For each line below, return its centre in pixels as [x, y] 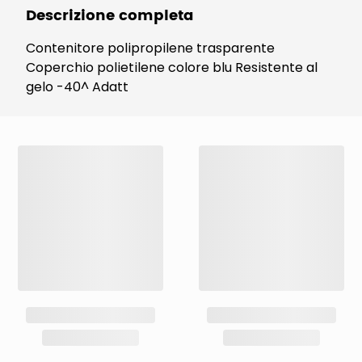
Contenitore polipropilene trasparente [150, 48]
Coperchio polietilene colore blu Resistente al [172, 67]
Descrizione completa [110, 16]
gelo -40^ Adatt [77, 87]
